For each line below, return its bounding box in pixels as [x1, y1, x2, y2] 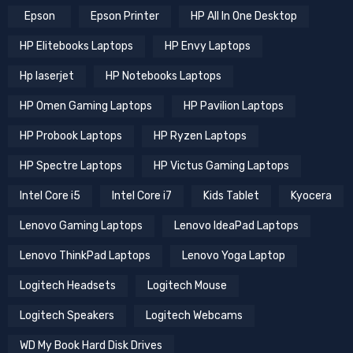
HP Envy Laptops [165, 39, 251, 54]
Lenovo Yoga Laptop [182, 249, 285, 263]
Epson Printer [91, 9, 159, 24]
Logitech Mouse [147, 279, 227, 293]
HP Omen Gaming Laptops [20, 99, 152, 113]
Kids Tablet [203, 189, 259, 203]
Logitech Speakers [20, 309, 114, 323]
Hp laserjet [20, 69, 74, 84]
